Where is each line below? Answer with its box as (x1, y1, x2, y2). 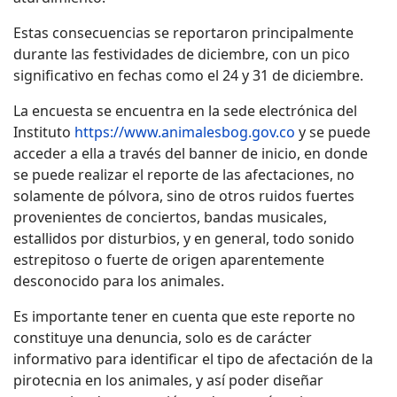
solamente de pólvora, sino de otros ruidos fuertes (13, 185, 354, 206)
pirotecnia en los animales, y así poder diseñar (13, 370, 323, 390)
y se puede (295, 121, 370, 142)
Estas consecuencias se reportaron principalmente (13, 22, 354, 43)
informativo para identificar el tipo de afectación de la (13, 348, 373, 369)
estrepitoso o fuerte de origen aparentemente (13, 249, 324, 269)
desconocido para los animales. (13, 270, 224, 291)
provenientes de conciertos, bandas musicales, (13, 206, 327, 227)
